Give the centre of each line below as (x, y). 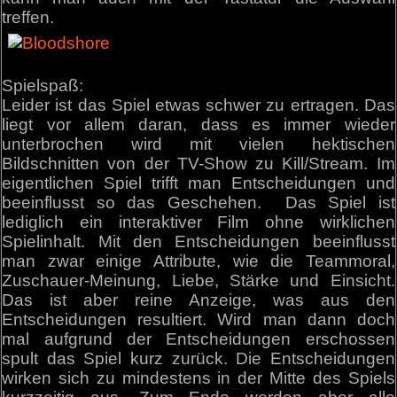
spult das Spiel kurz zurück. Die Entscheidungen (198, 358)
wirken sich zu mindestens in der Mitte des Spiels (198, 378)
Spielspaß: (43, 85)
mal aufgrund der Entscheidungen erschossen (198, 339)
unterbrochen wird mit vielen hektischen (198, 144)
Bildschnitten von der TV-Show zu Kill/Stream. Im (198, 163)
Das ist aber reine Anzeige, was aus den (198, 300)
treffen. (28, 17)
